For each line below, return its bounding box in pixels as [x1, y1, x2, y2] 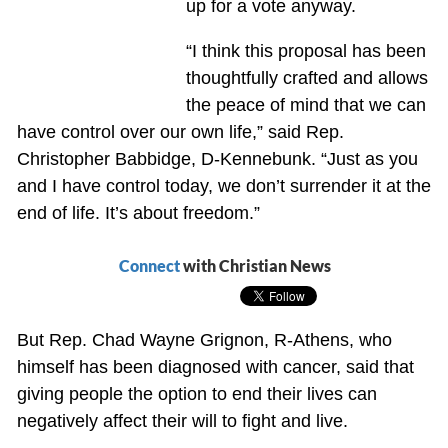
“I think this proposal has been [185, 40, 426, 61]
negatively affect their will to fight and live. [16, 410, 348, 431]
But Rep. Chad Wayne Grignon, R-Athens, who [16, 329, 392, 350]
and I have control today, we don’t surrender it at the [16, 175, 431, 196]
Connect [118, 255, 180, 275]
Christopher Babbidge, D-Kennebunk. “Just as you [16, 148, 418, 169]
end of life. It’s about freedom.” [16, 202, 260, 223]
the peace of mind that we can [185, 94, 426, 115]
